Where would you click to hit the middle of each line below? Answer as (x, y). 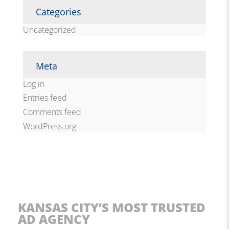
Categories (58, 12)
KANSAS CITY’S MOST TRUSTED (112, 208)
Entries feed (45, 98)
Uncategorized (49, 29)
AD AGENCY (54, 219)
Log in (33, 84)
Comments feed (52, 112)
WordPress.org (49, 127)
